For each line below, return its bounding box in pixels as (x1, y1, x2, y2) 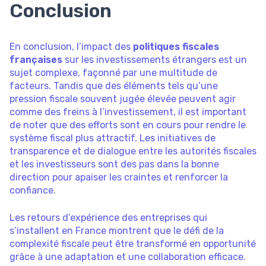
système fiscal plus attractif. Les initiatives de (9, 132, 216, 144)
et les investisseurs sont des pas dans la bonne (9, 158, 219, 170)
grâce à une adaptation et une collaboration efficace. (9, 251, 246, 262)
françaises (9, 53, 62, 65)
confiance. (9, 184, 56, 196)
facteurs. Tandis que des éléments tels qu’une (9, 80, 218, 91)
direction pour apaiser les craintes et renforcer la (9, 171, 228, 183)
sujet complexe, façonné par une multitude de (9, 66, 217, 78)
